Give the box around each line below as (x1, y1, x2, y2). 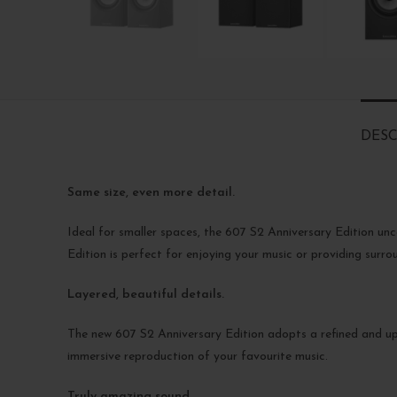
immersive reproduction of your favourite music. (67, 350, 328, 363)
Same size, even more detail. (67, 186, 235, 199)
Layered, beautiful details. (67, 288, 224, 301)
